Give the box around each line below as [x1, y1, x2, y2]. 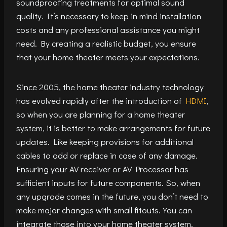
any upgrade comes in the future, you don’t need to [16, 191, 208, 203]
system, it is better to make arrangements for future [16, 122, 210, 134]
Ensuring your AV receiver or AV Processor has [16, 163, 188, 175]
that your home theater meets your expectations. [16, 51, 200, 63]
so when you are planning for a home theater [16, 108, 185, 121]
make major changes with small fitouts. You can [16, 204, 192, 216]
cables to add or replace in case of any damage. [16, 149, 198, 162]
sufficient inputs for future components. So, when [16, 177, 200, 189]
